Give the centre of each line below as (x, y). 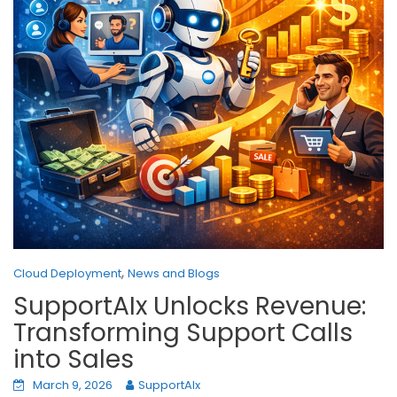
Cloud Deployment (67, 273)
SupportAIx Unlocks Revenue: (190, 306)
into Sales (74, 359)
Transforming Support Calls (183, 332)
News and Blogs (174, 273)
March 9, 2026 (73, 385)
